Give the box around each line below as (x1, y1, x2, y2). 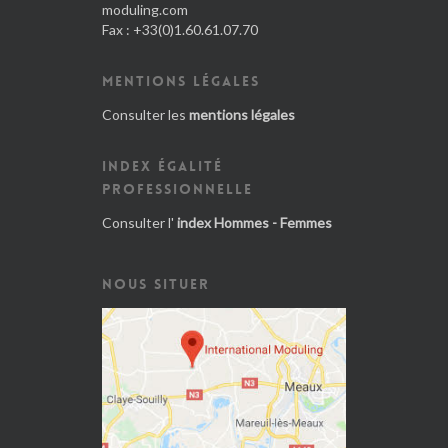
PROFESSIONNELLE (102, 179, 253, 198)
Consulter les (102, 105, 189, 123)
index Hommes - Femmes (177, 213, 332, 231)
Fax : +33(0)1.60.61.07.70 (102, 20, 258, 38)
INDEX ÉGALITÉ (102, 156, 223, 175)
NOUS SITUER (102, 274, 210, 293)
